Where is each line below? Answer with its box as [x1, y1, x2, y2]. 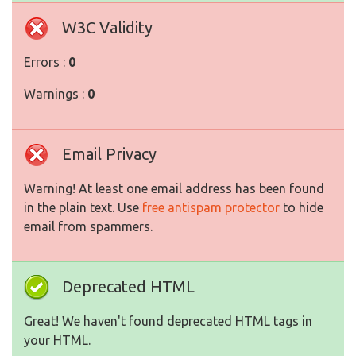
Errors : [24, 55, 68, 70]
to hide [280, 200, 323, 215]
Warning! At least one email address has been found [24, 181, 324, 196]
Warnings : [24, 87, 87, 102]
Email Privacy [62, 145, 157, 164]
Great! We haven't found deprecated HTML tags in [24, 314, 312, 329]
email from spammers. [24, 219, 153, 234]
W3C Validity [62, 18, 153, 37]
